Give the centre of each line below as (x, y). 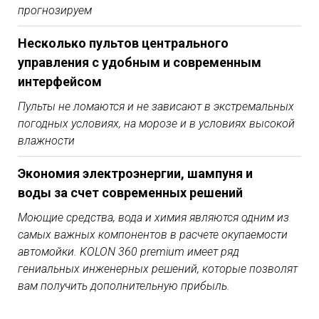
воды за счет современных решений (130, 193)
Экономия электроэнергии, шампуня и (135, 174)
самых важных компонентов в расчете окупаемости (153, 235)
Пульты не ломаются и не (85, 107)
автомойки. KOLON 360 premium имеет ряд (129, 252)
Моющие (42, 218)
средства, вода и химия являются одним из (178, 218)
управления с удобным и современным (140, 63)
